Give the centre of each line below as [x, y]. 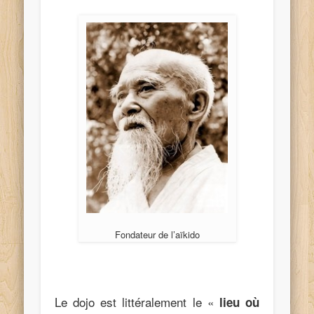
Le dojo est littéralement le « [137, 301]
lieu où [239, 302]
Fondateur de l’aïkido [157, 234]
